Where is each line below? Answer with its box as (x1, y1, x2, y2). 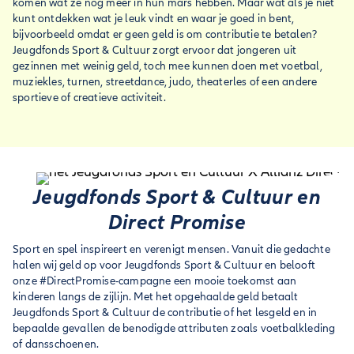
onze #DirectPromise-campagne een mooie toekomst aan (13, 274, 297, 288)
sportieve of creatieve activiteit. (13, 91, 166, 104)
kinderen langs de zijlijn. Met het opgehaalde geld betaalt (13, 290, 299, 303)
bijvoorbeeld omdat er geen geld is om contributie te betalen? (13, 28, 318, 41)
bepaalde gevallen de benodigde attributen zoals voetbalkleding (13, 322, 336, 335)
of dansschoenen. (13, 337, 102, 351)
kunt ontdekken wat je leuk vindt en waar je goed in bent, (13, 12, 295, 25)
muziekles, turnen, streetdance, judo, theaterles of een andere (13, 75, 318, 88)
